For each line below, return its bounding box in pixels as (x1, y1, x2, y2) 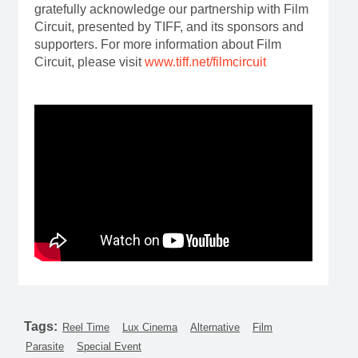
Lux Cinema (122, 320, 177, 333)
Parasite (26, 340, 64, 352)
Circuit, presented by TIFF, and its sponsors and (34, 20, 304, 34)
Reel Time (62, 320, 109, 333)
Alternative (190, 320, 240, 333)
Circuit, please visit (34, 55, 145, 69)
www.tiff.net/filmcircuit (144, 55, 266, 69)
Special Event (77, 340, 141, 352)
